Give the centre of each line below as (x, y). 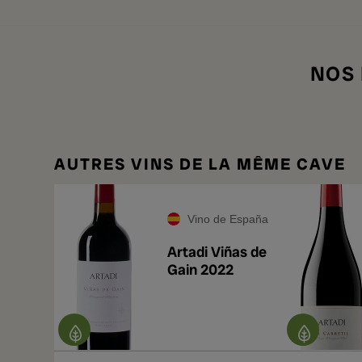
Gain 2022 (200, 269)
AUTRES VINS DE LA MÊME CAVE (200, 164)
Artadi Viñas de (217, 252)
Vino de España (228, 219)
